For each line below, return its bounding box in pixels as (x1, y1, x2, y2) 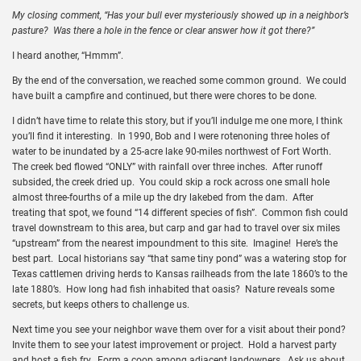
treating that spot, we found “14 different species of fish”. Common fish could (12, 206, 348, 218)
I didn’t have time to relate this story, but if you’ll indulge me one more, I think (12, 114, 342, 127)
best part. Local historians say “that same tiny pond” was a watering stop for (12, 252, 346, 264)
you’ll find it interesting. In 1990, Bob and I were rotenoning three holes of (12, 130, 330, 142)
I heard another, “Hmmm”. (12, 49, 123, 61)
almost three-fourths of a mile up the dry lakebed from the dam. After (12, 191, 313, 203)
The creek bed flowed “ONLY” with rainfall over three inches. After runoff (12, 160, 322, 172)
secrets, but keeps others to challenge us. (12, 298, 189, 310)
